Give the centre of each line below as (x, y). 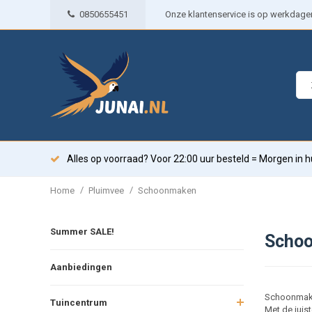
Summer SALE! (82, 231)
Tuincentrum (79, 302)
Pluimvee (106, 190)
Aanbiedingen (81, 267)
